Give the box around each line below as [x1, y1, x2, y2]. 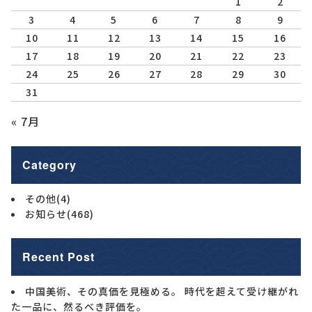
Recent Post [22, 249, 95, 265]
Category [22, 157, 77, 173]
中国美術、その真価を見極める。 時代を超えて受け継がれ [25, 283, 299, 298]
